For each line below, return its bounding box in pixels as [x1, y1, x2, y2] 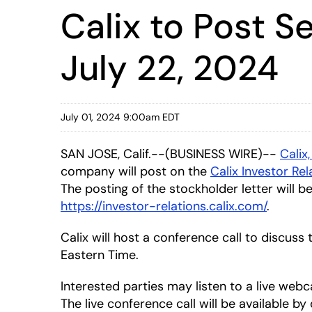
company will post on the [61, 163, 210, 180]
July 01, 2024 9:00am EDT [61, 111, 180, 123]
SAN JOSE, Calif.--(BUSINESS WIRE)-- [61, 146, 280, 162]
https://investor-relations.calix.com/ [61, 198, 267, 214]
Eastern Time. [61, 247, 139, 263]
